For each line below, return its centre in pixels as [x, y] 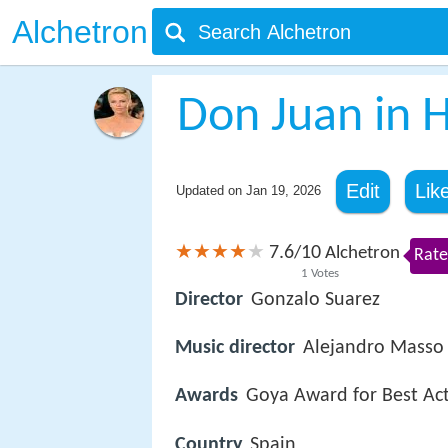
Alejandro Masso [373, 348]
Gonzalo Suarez [315, 300]
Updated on [210, 190]
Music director [235, 348]
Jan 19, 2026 [283, 190]
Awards [206, 396]
